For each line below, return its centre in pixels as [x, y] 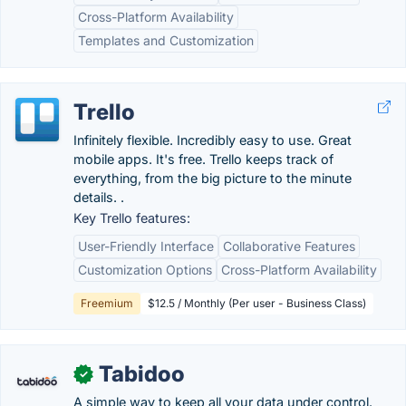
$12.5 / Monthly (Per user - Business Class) [257, 303]
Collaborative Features [289, 246]
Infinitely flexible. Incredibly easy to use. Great [213, 140]
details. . [99, 197]
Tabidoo [142, 374]
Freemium [107, 303]
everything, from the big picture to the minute [213, 178]
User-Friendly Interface [146, 246]
